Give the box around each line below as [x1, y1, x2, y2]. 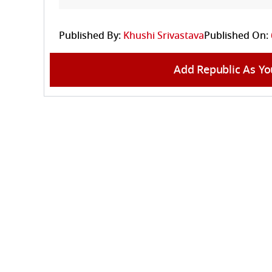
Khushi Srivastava [123, 28, 204, 43]
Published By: [59, 28, 121, 43]
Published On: [204, 28, 268, 43]
